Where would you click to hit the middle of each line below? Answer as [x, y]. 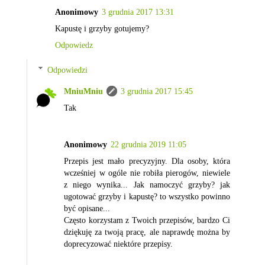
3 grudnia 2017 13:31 [138, 12]
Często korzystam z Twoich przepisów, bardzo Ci [147, 220]
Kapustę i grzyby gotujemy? [102, 29]
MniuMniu [84, 91]
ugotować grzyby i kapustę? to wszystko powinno [147, 196]
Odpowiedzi [68, 70]
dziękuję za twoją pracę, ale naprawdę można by [147, 232]
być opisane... [87, 208]
